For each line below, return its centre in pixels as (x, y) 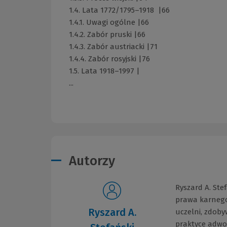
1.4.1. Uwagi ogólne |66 (109, 22)
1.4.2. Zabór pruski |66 (107, 34)
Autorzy (92, 161)
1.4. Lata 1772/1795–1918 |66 (119, 10)
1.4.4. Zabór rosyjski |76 (109, 59)
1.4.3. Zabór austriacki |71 (113, 46)
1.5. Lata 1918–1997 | (104, 71)
